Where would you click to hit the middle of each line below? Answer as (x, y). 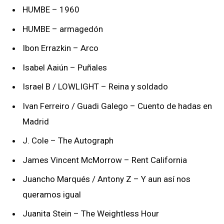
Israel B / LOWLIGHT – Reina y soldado (95, 87)
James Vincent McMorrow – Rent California (105, 160)
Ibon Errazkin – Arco (60, 48)
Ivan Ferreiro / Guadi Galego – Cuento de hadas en (117, 106)
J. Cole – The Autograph (68, 141)
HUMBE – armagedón (63, 29)
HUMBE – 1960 (51, 10)
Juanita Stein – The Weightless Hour (91, 214)
